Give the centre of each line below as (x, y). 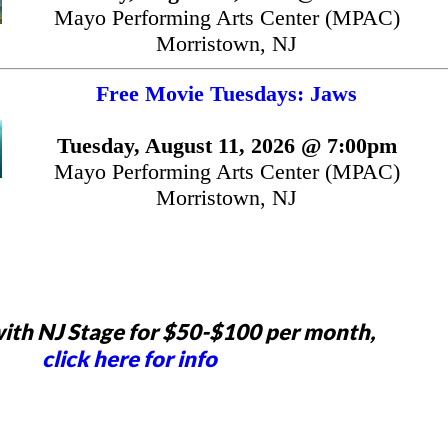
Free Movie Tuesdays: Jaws (226, 93)
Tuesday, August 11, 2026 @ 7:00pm (226, 145)
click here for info (129, 358)
